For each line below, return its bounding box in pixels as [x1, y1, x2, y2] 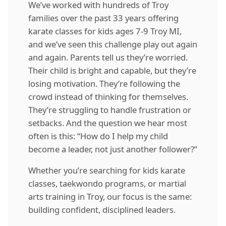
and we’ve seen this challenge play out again [28, 38, 197, 50]
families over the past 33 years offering [28, 12, 179, 24]
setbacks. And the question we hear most [28, 117, 187, 129]
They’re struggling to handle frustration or [28, 103, 191, 116]
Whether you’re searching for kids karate [28, 164, 185, 176]
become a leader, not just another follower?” [28, 143, 197, 155]
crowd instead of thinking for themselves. [28, 90, 188, 102]
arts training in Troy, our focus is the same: [28, 190, 192, 202]
